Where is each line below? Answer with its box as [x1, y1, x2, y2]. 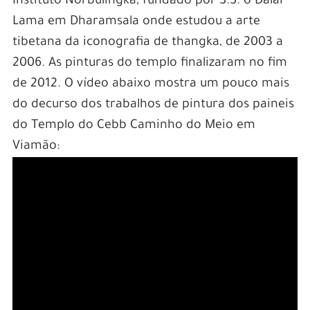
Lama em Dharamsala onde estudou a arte [12, 15, 260, 30]
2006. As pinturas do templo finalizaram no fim [12, 57, 287, 71]
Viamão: [12, 140, 60, 154]
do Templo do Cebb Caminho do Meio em [12, 119, 255, 134]
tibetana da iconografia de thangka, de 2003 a [12, 36, 283, 51]
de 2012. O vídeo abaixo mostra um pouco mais [12, 77, 289, 92]
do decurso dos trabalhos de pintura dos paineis [12, 98, 294, 113]
